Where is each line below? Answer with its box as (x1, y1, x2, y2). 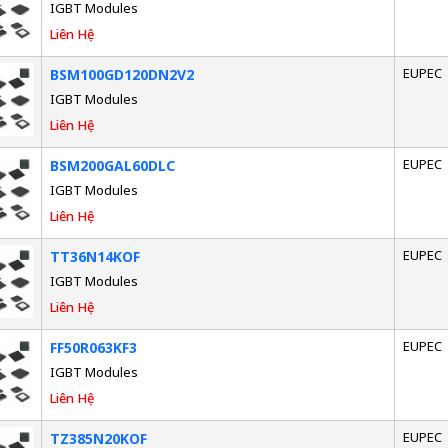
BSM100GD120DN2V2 (49, 64, 194, 84)
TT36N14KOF (49, 246, 140, 266)
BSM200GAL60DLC (49, 155, 175, 175)
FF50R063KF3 (49, 337, 137, 357)
